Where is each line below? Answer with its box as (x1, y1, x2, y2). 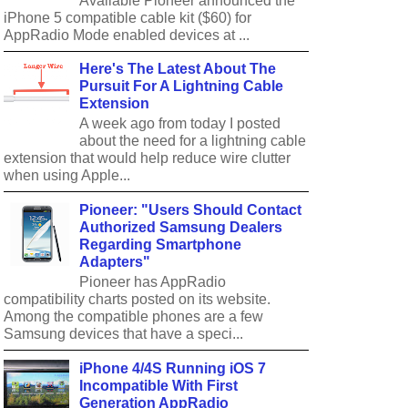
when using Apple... (4, 168, 130, 184)
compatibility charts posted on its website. (4, 291, 270, 308)
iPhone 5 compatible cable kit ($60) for (4, 9, 251, 25)
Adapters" (79, 254, 151, 270)
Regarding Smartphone (79, 237, 242, 253)
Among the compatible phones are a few (4, 309, 263, 325)
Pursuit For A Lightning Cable (79, 78, 284, 95)
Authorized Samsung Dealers (79, 219, 283, 236)
